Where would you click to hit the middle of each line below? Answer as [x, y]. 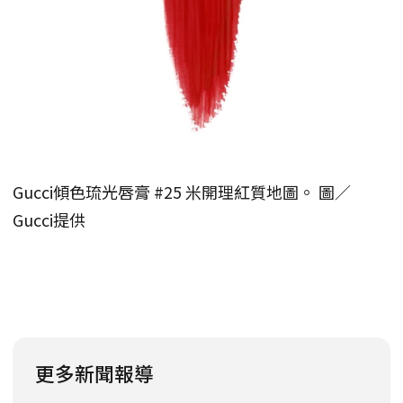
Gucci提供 [49, 219]
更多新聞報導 [94, 372]
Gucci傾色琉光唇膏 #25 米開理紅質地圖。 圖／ [182, 191]
